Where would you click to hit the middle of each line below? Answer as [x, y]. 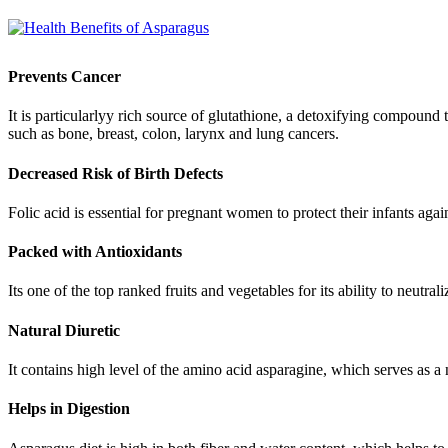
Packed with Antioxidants [95, 252]
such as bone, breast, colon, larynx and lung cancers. [173, 134]
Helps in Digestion [69, 409]
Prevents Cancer [64, 77]
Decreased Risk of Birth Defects [115, 173]
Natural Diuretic [64, 330]
